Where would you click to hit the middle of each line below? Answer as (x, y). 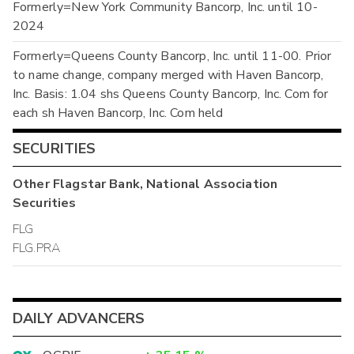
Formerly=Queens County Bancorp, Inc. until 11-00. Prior (172, 56)
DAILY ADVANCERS (79, 318)
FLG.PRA (37, 249)
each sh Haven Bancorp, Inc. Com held (118, 113)
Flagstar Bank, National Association (165, 184)
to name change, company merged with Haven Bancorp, (168, 75)
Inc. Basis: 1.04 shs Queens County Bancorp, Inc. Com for (171, 94)
